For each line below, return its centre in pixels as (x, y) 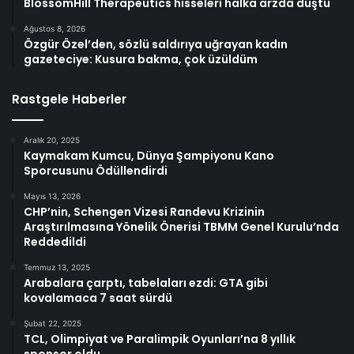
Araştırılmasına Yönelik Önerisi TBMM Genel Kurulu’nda (181, 227)
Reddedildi (55, 242)
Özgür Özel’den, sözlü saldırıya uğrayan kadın (156, 45)
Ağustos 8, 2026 (55, 29)
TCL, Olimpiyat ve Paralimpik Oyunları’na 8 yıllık (160, 339)
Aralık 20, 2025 (52, 140)
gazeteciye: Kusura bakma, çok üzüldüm (141, 60)
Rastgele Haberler (69, 100)
